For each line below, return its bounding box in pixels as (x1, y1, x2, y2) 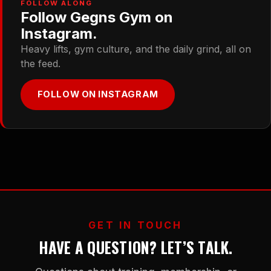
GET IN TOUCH (88, 219, 183, 232)
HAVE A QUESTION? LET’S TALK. (38, 236, 233, 259)
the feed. (21, 57, 61, 70)
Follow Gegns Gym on (21, 8, 174, 27)
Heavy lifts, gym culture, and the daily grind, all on (21, 43, 252, 56)
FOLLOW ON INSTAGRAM (37, 89, 158, 100)
